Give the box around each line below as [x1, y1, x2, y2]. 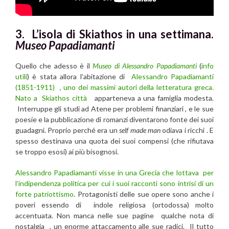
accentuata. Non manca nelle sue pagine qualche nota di [15, 211, 214, 220]
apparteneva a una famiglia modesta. [91, 93, 214, 102]
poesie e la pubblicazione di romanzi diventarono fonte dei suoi [15, 114, 214, 124]
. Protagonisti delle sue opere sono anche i [74, 189, 214, 198]
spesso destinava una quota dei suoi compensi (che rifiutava [15, 136, 214, 145]
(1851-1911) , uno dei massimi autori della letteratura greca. [15, 82, 214, 91]
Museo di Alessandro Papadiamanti [93, 61, 197, 70]
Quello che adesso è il [15, 61, 93, 70]
